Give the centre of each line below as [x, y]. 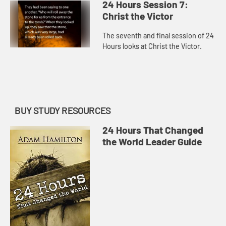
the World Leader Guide [152, 142]
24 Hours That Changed [153, 130]
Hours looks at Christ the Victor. [152, 46]
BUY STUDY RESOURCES [63, 110]
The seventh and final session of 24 [158, 36]
